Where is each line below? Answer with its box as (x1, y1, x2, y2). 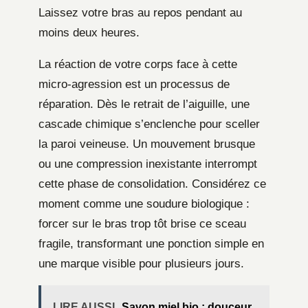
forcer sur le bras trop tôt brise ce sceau (38, 217, 246, 230)
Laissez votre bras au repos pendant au (38, 5, 242, 19)
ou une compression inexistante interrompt (38, 157, 257, 170)
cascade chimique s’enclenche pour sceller (38, 117, 260, 131)
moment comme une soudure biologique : (38, 197, 250, 210)
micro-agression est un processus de (38, 77, 230, 91)
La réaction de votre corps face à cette (38, 57, 237, 71)
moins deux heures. (38, 25, 140, 39)
